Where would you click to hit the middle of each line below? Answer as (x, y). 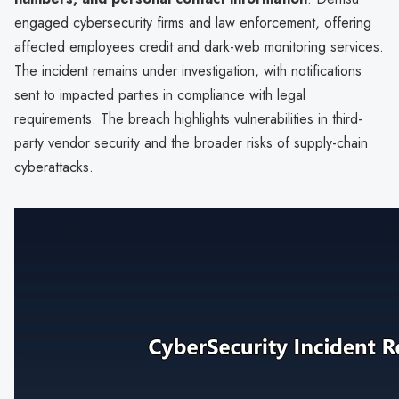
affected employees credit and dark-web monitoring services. (199, 46)
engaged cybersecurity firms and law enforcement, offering (193, 22)
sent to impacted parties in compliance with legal (160, 94)
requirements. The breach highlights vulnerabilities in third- (188, 118)
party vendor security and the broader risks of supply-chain (191, 142)
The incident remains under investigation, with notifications (188, 70)
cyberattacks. (54, 167)
